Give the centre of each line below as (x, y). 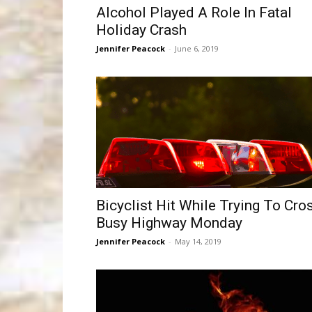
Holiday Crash (141, 30)
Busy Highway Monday (169, 223)
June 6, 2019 (197, 48)
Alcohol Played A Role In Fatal (194, 13)
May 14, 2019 (198, 241)
